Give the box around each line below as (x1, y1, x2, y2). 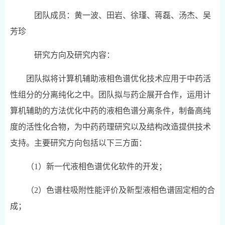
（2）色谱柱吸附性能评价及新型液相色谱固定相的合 (26, 186, 215, 194)
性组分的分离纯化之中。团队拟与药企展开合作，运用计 (10, 90, 211, 99)
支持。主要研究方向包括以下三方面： (10, 139, 147, 147)
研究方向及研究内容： (26, 51, 115, 59)
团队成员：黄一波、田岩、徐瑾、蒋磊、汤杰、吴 (26, 11, 211, 20)
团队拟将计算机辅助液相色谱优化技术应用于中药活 (26, 74, 211, 83)
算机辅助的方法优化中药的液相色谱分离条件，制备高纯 (10, 106, 211, 115)
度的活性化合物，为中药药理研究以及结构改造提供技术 (10, 123, 211, 131)
